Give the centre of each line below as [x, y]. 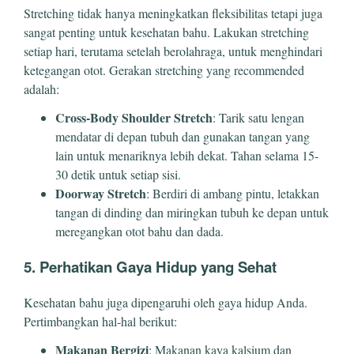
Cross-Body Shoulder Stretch [134, 118]
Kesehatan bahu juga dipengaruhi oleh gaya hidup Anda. [166, 302]
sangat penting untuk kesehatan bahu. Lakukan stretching [166, 32]
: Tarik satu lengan [258, 118]
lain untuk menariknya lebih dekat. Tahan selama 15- [187, 156]
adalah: [41, 89]
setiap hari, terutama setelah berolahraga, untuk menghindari [173, 51]
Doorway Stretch [101, 194]
